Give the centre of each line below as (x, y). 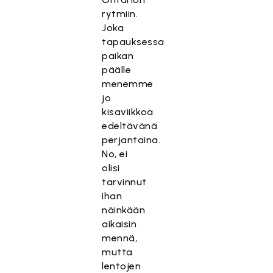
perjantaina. (131, 140)
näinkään (124, 210)
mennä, (120, 238)
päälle (117, 70)
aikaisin (119, 224)
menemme (128, 84)
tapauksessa (133, 42)
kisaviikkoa (128, 112)
